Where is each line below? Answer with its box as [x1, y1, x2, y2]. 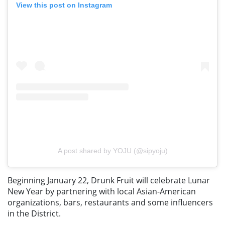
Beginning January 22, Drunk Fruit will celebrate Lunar [8, 175, 210, 186]
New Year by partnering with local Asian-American [8, 186, 196, 197]
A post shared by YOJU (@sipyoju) [57, 147, 168, 155]
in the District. [8, 208, 61, 219]
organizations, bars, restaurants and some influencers [8, 197, 213, 208]
